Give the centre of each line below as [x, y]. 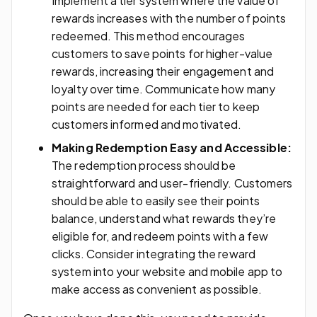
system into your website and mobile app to [167, 271]
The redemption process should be [144, 165]
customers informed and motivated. [147, 124]
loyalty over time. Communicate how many [163, 88]
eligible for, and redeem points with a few [160, 236]
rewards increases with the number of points [169, 18]
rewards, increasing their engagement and [163, 71]
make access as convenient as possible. [157, 289]
